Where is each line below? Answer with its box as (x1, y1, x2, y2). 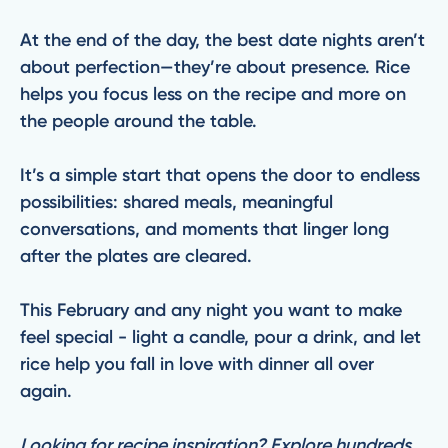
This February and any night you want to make (20, 299, 402, 321)
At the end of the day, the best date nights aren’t (20, 29, 425, 51)
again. (20, 380, 77, 402)
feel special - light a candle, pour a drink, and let (20, 326, 421, 348)
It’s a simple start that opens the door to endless (20, 164, 420, 186)
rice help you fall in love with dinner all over (20, 353, 374, 375)
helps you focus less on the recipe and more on (20, 83, 406, 105)
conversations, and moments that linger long (20, 218, 389, 240)
